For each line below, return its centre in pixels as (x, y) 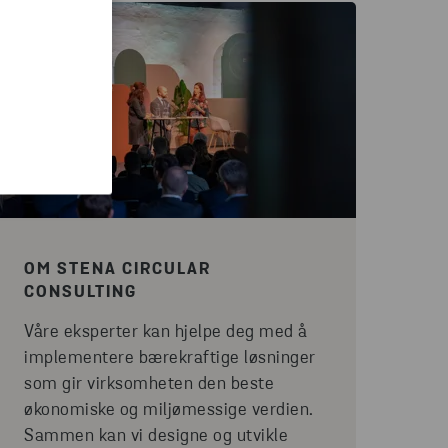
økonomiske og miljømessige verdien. (169, 410)
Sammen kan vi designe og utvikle (156, 436)
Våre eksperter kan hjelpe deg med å (166, 332)
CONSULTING (80, 292)
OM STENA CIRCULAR (117, 269)
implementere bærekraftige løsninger (170, 358)
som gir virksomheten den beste (149, 384)
